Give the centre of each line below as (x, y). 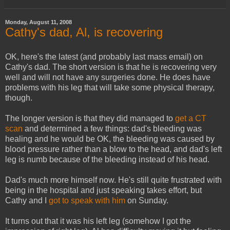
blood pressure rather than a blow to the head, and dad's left (113, 149)
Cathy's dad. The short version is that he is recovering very (111, 67)
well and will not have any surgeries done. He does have (108, 77)
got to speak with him (87, 200)
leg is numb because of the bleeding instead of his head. (107, 159)
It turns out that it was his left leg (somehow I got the (98, 221)
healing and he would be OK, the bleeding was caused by (110, 139)
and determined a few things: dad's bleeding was (112, 128)
